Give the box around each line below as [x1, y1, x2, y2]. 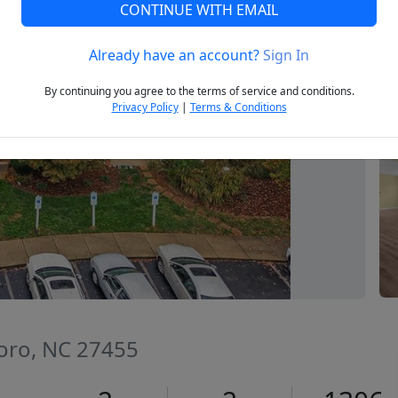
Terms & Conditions [189, 99, 287, 115]
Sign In [263, 45, 309, 66]
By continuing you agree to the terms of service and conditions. [44, 84, 354, 99]
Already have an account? [89, 45, 263, 66]
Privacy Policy [111, 99, 179, 115]
